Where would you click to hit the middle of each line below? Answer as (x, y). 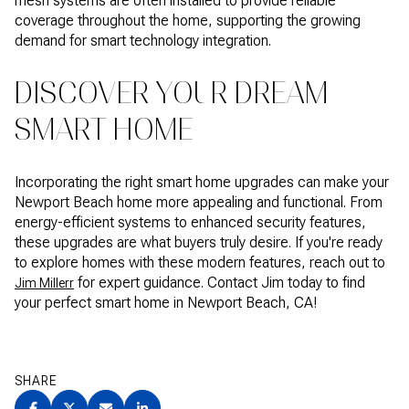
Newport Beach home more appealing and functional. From (199, 203)
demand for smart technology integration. (143, 40)
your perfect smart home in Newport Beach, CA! (166, 303)
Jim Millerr (44, 283)
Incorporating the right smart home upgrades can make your (202, 183)
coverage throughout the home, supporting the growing (188, 20)
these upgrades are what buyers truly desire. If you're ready (199, 243)
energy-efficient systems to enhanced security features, (190, 223)
